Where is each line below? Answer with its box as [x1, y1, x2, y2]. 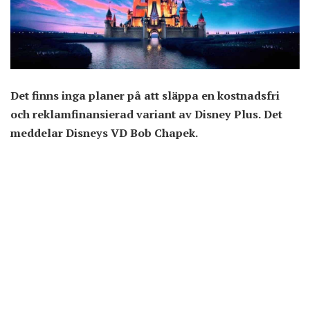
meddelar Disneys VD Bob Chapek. [10, 125, 199, 140]
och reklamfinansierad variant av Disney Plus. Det [10, 106, 282, 122]
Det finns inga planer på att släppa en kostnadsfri [10, 87, 280, 103]
